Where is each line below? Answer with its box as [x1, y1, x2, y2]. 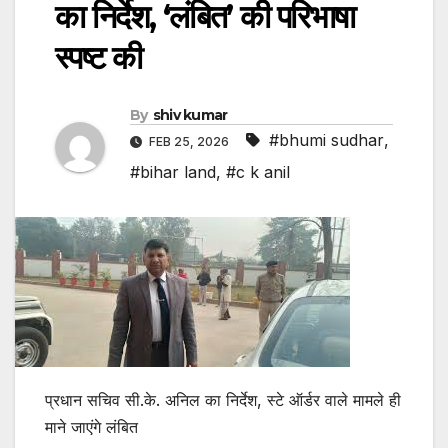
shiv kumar [152, 106, 228, 125]
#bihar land [130, 162, 216, 183]
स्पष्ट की [55, 38, 142, 78]
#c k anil [226, 162, 290, 183]
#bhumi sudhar [269, 130, 384, 151]
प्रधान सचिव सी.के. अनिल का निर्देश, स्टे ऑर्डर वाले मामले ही [45, 390, 401, 411]
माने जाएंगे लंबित [45, 417, 138, 438]
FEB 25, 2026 [146, 134, 232, 150]
